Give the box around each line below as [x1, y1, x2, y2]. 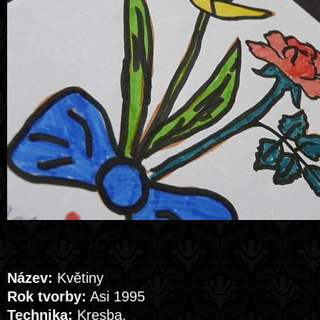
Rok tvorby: [7, 289, 86, 304]
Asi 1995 [86, 289, 145, 304]
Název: [7, 270, 53, 286]
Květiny [53, 270, 104, 286]
